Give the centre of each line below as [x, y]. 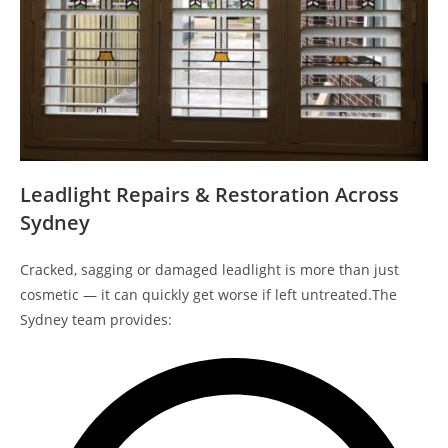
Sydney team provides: [96, 319]
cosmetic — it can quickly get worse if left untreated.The [208, 294]
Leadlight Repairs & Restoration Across [209, 194]
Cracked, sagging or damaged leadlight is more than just [209, 269]
